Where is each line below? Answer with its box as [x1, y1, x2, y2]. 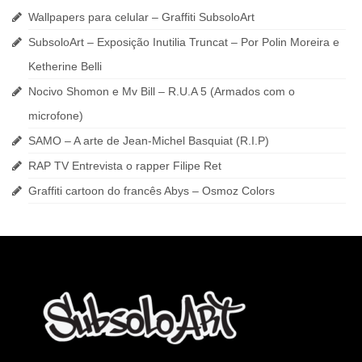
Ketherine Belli [28, 60, 102, 73]
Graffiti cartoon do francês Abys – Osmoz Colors [28, 184, 275, 197]
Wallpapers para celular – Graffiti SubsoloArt [28, 11, 255, 23]
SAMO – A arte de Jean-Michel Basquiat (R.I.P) [28, 134, 269, 147]
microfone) [28, 109, 83, 122]
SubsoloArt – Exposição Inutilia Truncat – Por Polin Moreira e [28, 36, 339, 48]
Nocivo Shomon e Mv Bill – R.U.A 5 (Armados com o [28, 85, 295, 98]
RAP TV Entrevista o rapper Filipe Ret [28, 159, 221, 172]
